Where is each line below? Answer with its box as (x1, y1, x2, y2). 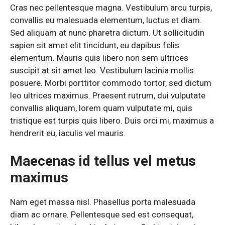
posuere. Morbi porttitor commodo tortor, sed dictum (10, 78, 211, 88)
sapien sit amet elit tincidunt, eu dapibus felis (10, 40, 179, 51)
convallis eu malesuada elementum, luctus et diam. (10, 15, 202, 26)
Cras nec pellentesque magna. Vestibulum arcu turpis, (10, 3, 212, 13)
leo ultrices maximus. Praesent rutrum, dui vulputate (10, 90, 205, 101)
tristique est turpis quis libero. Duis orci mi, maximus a (10, 116, 214, 126)
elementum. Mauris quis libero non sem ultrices (10, 53, 188, 63)
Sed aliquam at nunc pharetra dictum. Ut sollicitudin (10, 28, 204, 38)
